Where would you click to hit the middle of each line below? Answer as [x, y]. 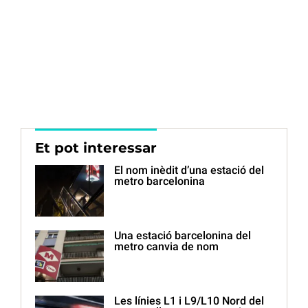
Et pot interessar [96, 148]
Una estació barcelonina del [183, 236]
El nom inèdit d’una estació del [189, 170]
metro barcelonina [159, 181]
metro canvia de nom [166, 247]
